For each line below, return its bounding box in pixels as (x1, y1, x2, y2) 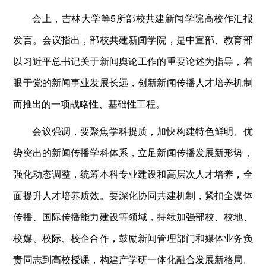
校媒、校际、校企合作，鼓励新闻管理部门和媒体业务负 (13, 230, 253, 245)
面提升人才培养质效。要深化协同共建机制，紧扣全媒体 (13, 188, 253, 202)
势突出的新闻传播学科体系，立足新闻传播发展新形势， (13, 145, 253, 159)
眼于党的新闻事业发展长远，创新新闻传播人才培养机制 (13, 75, 253, 89)
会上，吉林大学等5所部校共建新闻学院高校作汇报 (32, 11, 253, 25)
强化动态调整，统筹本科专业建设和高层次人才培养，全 (13, 166, 253, 180)
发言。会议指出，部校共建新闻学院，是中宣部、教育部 (13, 32, 253, 46)
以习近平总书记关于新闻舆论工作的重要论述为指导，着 (13, 53, 253, 68)
